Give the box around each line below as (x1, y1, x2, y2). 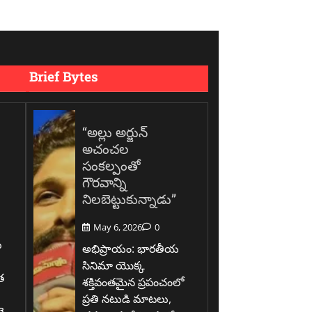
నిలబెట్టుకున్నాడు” (82, 189, 177, 208)
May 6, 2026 (93, 221, 143, 234)
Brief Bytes (29, 67, 99, 85)
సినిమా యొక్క (82, 258, 146, 274)
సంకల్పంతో (82, 156, 141, 174)
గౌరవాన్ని (82, 173, 127, 191)
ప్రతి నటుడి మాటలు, (82, 291, 172, 307)
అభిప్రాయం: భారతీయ (82, 241, 180, 257)
